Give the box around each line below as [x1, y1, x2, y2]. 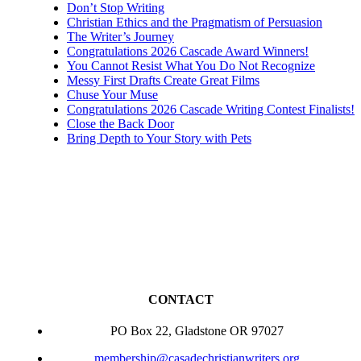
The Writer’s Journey [67, 29, 174, 44]
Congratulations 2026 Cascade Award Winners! [67, 44, 309, 58]
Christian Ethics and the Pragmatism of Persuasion [67, 15, 322, 29]
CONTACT [147, 292, 214, 306]
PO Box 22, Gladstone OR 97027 [110, 324, 284, 338]
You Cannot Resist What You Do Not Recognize [67, 58, 315, 73]
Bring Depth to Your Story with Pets [67, 131, 251, 145]
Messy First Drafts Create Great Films [67, 73, 259, 87]
